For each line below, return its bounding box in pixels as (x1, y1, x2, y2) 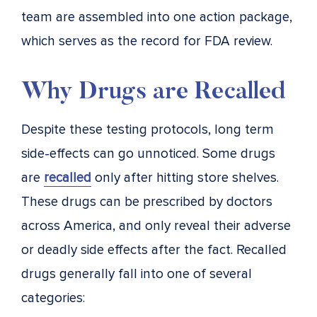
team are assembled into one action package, (21, 8, 292, 25)
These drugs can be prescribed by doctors (21, 193, 272, 210)
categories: (21, 289, 85, 306)
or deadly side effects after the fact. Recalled (21, 241, 287, 258)
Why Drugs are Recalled (21, 80, 286, 105)
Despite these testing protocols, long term (21, 121, 274, 138)
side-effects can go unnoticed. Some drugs (21, 145, 275, 162)
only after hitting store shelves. (91, 169, 279, 186)
